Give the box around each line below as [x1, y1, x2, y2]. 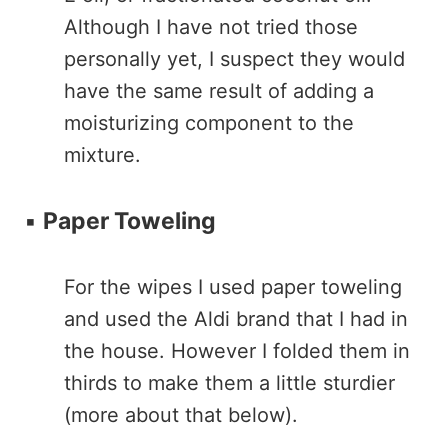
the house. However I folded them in [64, 339, 410, 363]
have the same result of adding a [64, 79, 374, 103]
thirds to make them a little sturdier [64, 371, 395, 395]
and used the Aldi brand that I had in [64, 307, 408, 331]
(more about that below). [64, 403, 298, 427]
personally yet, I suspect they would [64, 47, 405, 71]
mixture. [64, 143, 141, 167]
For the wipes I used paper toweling [64, 275, 402, 299]
